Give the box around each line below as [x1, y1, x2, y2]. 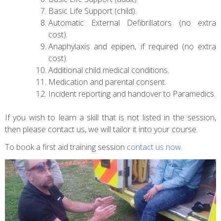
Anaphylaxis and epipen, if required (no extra [48, 40, 216, 52]
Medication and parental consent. [48, 76, 166, 87]
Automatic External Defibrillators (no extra [48, 17, 216, 28]
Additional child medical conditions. [48, 64, 169, 75]
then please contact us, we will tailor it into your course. [5, 123, 198, 135]
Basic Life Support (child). [48, 5, 137, 16]
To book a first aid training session [5, 142, 127, 153]
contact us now [127, 142, 181, 153]
